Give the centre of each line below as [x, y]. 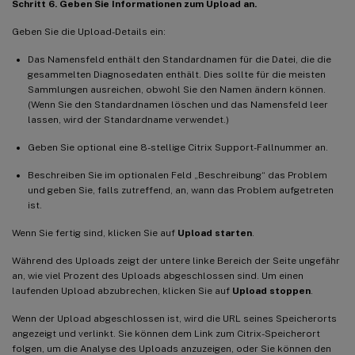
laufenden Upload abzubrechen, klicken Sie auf [122, 290]
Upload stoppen [271, 290]
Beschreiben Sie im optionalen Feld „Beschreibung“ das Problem [177, 175]
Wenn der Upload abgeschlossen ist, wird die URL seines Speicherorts [174, 318]
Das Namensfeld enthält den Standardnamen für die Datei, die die [179, 59]
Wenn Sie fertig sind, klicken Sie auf [95, 233]
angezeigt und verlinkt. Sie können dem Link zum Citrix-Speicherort [166, 333]
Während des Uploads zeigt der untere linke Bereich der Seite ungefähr [176, 260]
